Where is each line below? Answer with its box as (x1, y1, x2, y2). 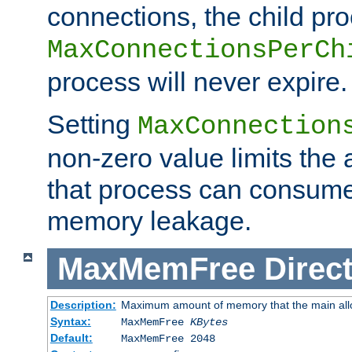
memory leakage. (47, 205, 251, 236)
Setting (47, 108, 137, 139)
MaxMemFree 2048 (120, 332, 215, 346)
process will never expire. (47, 66, 347, 97)
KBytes (189, 316, 228, 329)
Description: (49, 299, 116, 312)
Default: (49, 332, 93, 345)
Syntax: (49, 315, 91, 328)
